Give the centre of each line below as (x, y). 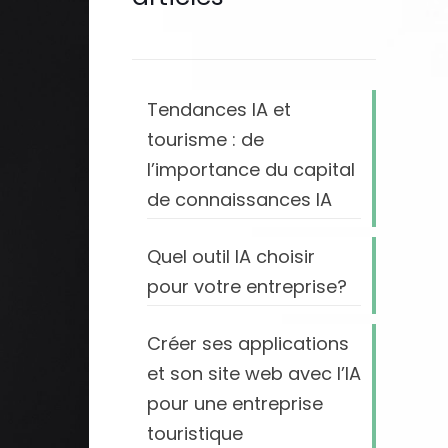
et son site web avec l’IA (253, 373)
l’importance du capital (250, 169)
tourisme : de (205, 139)
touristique (194, 433)
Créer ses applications (247, 343)
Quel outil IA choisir (230, 256)
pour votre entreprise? (246, 286)
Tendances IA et (218, 109)
